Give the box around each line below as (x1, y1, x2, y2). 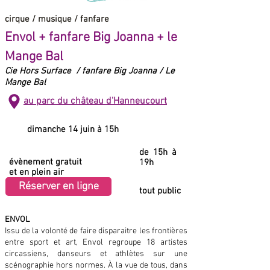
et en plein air (9, 167, 64, 178)
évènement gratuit (9, 157, 82, 168)
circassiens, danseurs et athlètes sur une (5, 249, 187, 259)
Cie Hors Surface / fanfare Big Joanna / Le (5, 66, 175, 77)
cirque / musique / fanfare (5, 14, 109, 25)
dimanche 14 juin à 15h (27, 124, 119, 135)
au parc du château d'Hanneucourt (24, 96, 167, 107)
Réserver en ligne (18, 180, 99, 193)
